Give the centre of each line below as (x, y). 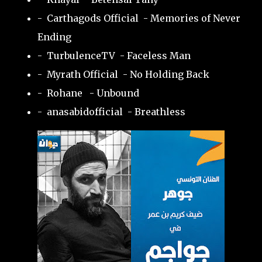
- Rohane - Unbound (88, 93)
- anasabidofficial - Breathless (111, 112)
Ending (54, 37)
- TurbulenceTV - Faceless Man (114, 56)
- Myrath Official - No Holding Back (123, 74)
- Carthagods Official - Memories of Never (139, 18)
